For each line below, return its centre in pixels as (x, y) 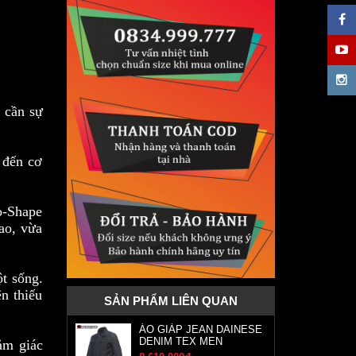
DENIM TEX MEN (180, 341)
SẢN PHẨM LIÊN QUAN (170, 301)
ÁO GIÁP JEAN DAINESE (200, 329)
